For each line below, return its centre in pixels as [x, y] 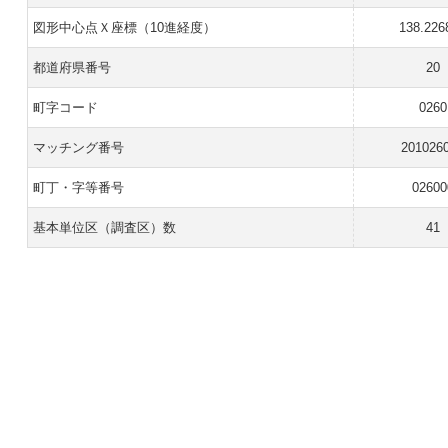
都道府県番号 [71, 67]
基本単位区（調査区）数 [104, 227]
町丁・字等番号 [78, 187]
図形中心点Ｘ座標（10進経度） [124, 27]
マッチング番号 [78, 147]
